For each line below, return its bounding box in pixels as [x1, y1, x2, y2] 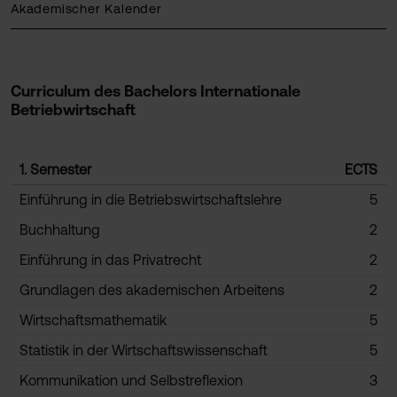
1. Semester [19, 161, 91, 177]
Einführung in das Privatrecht [19, 252, 201, 268]
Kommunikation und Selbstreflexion [19, 372, 243, 388]
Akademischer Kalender [11, 2, 162, 16]
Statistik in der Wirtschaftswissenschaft [19, 342, 268, 358]
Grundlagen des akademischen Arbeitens [19, 282, 284, 298]
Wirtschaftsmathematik [19, 312, 167, 328]
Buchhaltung [19, 222, 100, 237]
